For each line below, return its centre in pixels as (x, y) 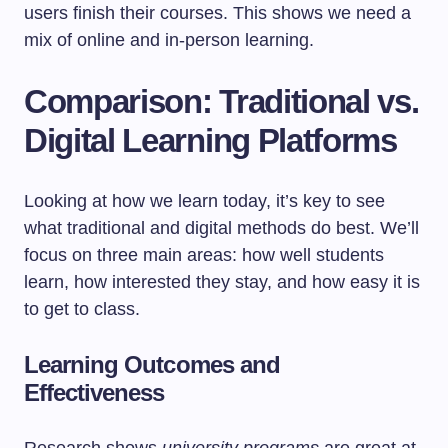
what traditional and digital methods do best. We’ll (221, 228)
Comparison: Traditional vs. (221, 101)
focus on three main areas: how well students (204, 255)
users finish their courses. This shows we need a (217, 13)
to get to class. (82, 309)
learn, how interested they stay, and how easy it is (222, 282)
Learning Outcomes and (152, 364)
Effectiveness (94, 392)
